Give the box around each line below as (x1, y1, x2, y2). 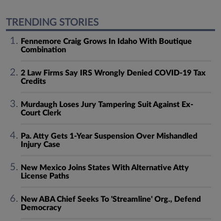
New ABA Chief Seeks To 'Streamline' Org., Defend (20, 195, 201, 203)
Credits (20, 77, 46, 85)
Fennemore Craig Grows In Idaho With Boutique (20, 37, 192, 45)
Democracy (20, 204, 62, 212)
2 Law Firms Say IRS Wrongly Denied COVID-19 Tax (20, 69, 206, 77)
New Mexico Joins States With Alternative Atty (20, 164, 189, 172)
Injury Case (20, 141, 60, 148)
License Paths (20, 172, 69, 180)
